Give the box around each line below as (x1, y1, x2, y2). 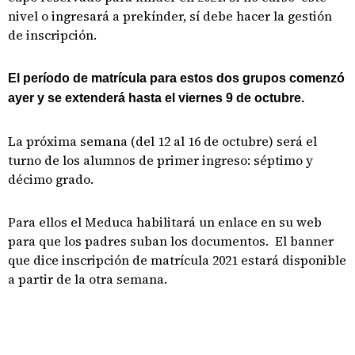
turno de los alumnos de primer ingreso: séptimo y (8, 151, 313, 169)
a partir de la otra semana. (8, 270, 167, 288)
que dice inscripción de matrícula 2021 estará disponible (8, 251, 346, 269)
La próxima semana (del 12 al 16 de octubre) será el (8, 132, 317, 150)
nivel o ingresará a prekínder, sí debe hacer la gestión (8, 7, 332, 25)
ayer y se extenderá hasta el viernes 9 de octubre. (8, 91, 304, 105)
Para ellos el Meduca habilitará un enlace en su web (8, 213, 322, 231)
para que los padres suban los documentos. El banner (8, 232, 334, 250)
